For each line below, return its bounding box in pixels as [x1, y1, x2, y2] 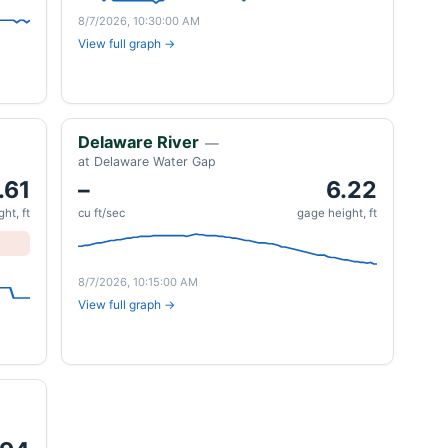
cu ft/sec [78, 206, 125, 220]
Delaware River [78, 132, 199, 152]
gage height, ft [297, 206, 377, 220]
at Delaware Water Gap [78, 154, 216, 169]
